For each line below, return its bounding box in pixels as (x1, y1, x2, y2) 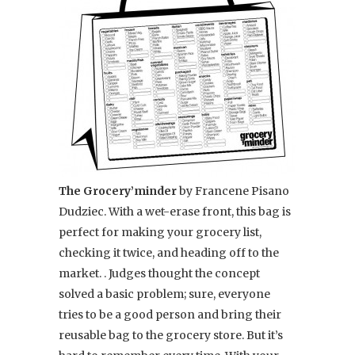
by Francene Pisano (177, 183, 289, 198)
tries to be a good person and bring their (59, 307, 281, 322)
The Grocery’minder (59, 183, 177, 198)
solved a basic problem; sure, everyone (59, 286, 270, 301)
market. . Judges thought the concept (59, 265, 260, 281)
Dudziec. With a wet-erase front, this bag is (59, 204, 291, 219)
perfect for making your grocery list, (59, 224, 261, 239)
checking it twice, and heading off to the (59, 245, 279, 260)
